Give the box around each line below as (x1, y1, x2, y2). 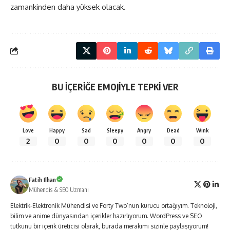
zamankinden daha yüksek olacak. (10, 2, 126, 12)
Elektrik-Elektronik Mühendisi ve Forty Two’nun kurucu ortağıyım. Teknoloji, (10, 202, 217, 210)
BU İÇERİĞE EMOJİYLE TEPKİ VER (51, 81, 179, 92)
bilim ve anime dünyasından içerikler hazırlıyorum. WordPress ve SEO (10, 212, 202, 220)
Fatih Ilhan (29, 176, 56, 184)
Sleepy (107, 126, 123, 133)
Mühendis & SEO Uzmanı (29, 186, 89, 194)
